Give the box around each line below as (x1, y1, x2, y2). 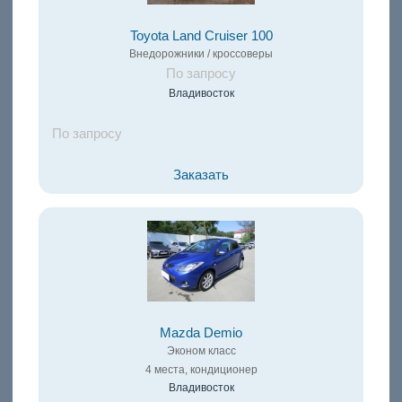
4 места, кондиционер (144, 363, 258, 377)
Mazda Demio (160, 326, 242, 341)
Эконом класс (166, 345, 236, 358)
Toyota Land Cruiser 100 (129, 29, 273, 44)
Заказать (173, 168, 229, 183)
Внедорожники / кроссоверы (129, 48, 273, 61)
